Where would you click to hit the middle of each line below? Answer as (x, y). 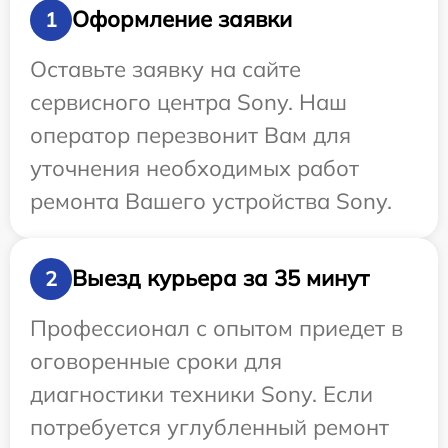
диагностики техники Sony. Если (201, 393)
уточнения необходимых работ (194, 167)
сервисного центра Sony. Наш (188, 101)
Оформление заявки (182, 19)
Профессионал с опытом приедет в (216, 327)
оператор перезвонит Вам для (190, 134)
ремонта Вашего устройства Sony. (211, 200)
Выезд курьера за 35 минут (220, 278)
